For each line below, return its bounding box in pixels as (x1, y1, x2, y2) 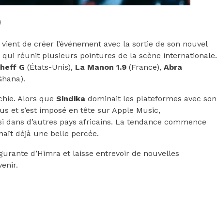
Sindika (56, 94, 85, 103)
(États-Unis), (25, 62, 75, 72)
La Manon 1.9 (75, 62, 126, 72)
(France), (126, 62, 164, 72)
